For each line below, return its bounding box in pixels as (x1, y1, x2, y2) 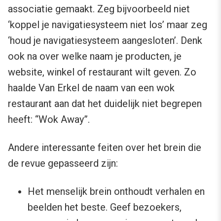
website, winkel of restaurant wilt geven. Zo (8, 66, 196, 78)
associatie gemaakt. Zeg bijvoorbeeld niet (8, 3, 190, 15)
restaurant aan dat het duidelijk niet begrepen (8, 98, 202, 110)
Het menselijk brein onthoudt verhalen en (28, 185, 205, 198)
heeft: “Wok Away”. (8, 113, 90, 126)
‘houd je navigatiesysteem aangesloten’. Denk (8, 35, 202, 47)
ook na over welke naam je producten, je (8, 50, 182, 63)
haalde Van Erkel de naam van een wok (8, 82, 175, 94)
